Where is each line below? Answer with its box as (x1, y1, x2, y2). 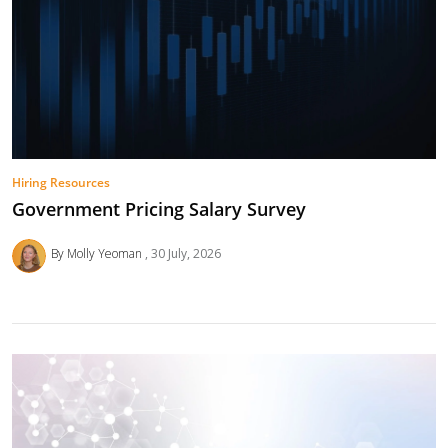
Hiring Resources (12, 173, 110, 191)
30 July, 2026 (150, 245, 221, 263)
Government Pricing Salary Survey (12, 197, 306, 222)
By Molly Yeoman (50, 245, 145, 263)
